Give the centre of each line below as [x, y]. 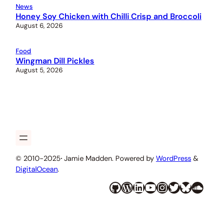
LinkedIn [136, 187]
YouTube [148, 187]
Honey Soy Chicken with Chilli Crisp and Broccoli [109, 17]
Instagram [161, 187]
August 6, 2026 [39, 26]
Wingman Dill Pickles [55, 61]
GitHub [113, 187]
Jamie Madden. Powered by [109, 159]
